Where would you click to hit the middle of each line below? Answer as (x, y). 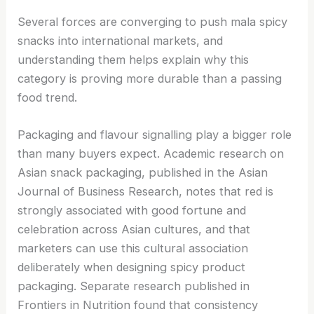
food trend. (48, 98)
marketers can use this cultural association (133, 248)
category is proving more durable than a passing (150, 79)
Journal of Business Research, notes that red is (146, 192)
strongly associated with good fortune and (132, 211)
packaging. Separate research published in (134, 286)
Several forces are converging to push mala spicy (153, 22)
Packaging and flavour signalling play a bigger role (155, 135)
